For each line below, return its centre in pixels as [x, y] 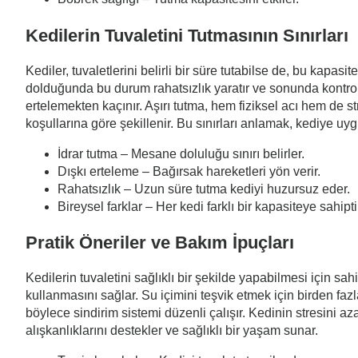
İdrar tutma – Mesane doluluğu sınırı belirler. [181, 153]
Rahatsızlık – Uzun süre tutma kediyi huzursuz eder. [204, 189]
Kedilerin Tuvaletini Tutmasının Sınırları [187, 35]
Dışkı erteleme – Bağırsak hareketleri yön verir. [189, 171]
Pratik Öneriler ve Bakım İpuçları [160, 243]
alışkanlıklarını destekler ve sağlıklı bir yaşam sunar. [172, 331]
